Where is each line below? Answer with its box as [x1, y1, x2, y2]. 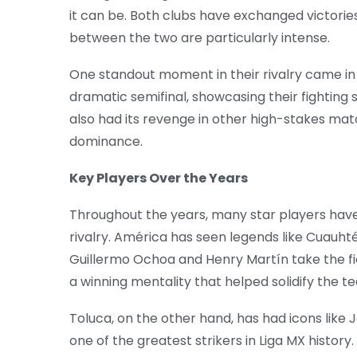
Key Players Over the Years [69, 169, 248, 188]
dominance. [69, 132, 143, 151]
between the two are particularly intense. [69, 29, 330, 48]
